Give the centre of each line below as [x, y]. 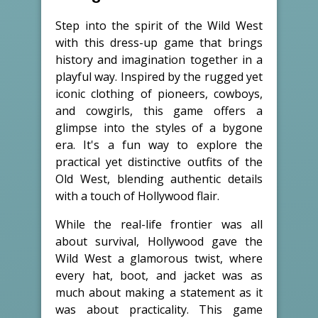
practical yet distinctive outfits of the [159, 161]
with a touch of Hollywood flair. [137, 196]
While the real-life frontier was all [159, 224]
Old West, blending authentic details [159, 179]
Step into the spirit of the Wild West [159, 25]
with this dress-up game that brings [159, 42]
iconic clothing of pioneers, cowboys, [159, 93]
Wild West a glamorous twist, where [159, 258]
